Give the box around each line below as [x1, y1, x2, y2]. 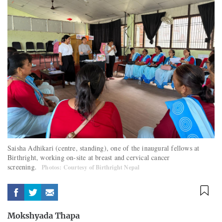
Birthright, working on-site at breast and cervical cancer [7, 153, 170, 163]
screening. [7, 162, 40, 172]
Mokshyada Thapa [7, 212, 80, 221]
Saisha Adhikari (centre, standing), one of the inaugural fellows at [7, 143, 200, 153]
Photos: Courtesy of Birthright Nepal [42, 163, 140, 172]
